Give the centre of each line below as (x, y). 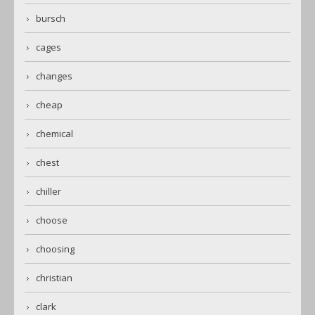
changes (54, 76)
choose (52, 220)
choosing (55, 249)
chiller (49, 192)
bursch (51, 19)
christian (54, 278)
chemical (54, 134)
